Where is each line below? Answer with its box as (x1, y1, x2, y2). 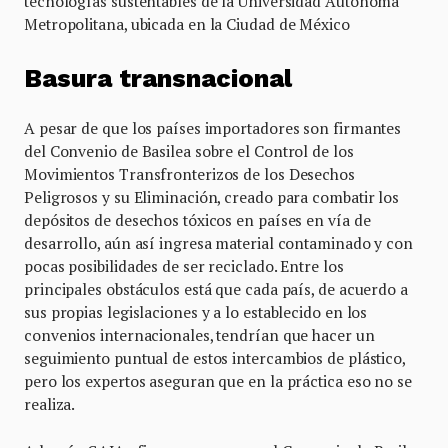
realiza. (24, 394, 76, 415)
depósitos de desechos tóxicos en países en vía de (24, 210, 371, 231)
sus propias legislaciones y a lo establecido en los (24, 302, 368, 323)
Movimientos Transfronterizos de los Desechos (24, 164, 355, 185)
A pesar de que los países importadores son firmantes (24, 118, 402, 139)
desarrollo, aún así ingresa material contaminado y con (24, 233, 413, 254)
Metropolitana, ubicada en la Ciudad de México (24, 14, 350, 35)
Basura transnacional (24, 64, 292, 94)
